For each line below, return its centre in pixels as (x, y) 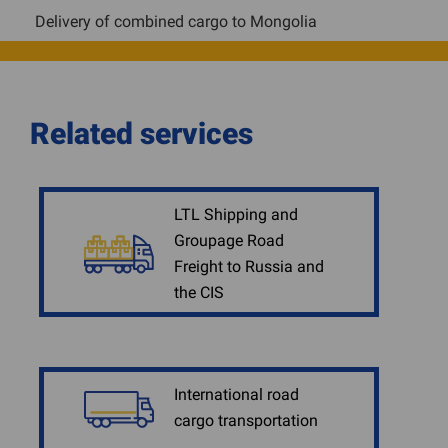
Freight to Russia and (249, 266)
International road (236, 394)
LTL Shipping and (236, 214)
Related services (141, 133)
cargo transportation (246, 420)
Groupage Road (229, 240)
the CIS (199, 292)
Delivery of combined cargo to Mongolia (176, 21)
